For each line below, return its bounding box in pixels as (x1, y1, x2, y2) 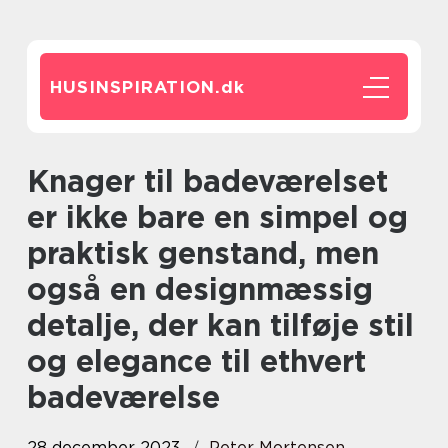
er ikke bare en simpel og (27, 199, 408, 235)
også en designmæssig (27, 271, 373, 307)
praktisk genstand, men (27, 235, 379, 271)
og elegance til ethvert (27, 343, 366, 379)
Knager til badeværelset (27, 163, 49, 199)
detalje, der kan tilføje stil (27, 307, 414, 343)
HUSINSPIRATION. (50, 77, 221, 97)
